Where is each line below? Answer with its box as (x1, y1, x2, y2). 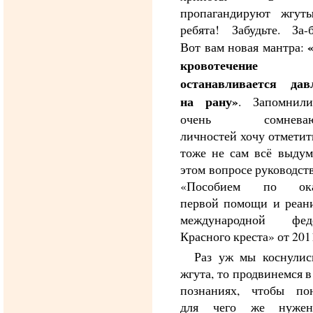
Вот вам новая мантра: (180, 38, 307, 55)
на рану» (180, 92, 238, 110)
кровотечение (180, 55, 258, 74)
